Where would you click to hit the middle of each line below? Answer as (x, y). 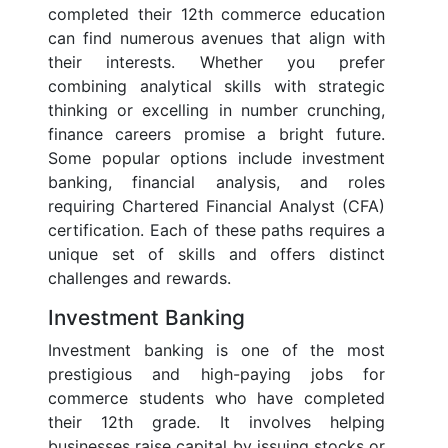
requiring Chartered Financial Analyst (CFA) (216, 206)
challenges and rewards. (139, 278)
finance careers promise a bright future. (216, 134)
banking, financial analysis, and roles (216, 182)
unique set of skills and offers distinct (216, 254)
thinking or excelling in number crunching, (216, 110)
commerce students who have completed (216, 398)
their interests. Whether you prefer (216, 62)
